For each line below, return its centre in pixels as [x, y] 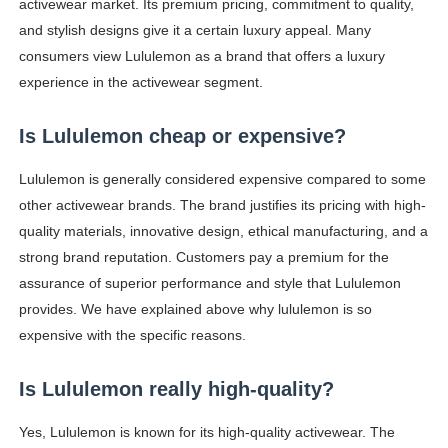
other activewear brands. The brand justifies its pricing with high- [222, 205]
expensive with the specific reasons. [132, 335]
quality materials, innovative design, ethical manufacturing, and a [223, 231]
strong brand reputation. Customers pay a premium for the [203, 257]
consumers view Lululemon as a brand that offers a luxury [201, 56]
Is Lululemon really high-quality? [176, 389]
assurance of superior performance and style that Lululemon [209, 283]
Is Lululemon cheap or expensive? [182, 136]
